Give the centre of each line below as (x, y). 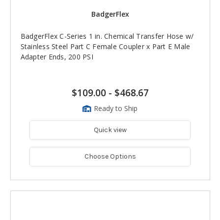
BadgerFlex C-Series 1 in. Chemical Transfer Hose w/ (107, 36)
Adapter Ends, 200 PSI (57, 57)
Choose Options (110, 157)
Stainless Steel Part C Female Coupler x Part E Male (105, 47)
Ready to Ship (116, 109)
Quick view (110, 130)
